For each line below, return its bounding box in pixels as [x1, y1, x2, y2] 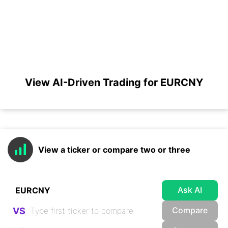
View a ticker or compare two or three [38, 145, 190, 155]
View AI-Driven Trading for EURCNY [25, 76, 203, 89]
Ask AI [178, 184, 202, 195]
